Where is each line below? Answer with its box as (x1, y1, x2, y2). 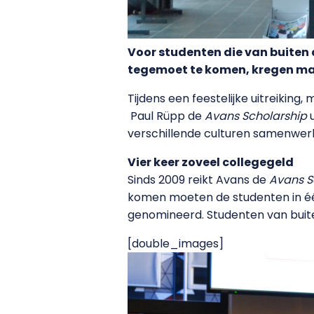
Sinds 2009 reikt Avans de (128, 171, 269, 188)
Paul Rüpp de (128, 107, 205, 124)
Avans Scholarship (205, 107, 307, 124)
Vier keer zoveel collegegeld (128, 153, 294, 170)
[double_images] (128, 235, 224, 252)
